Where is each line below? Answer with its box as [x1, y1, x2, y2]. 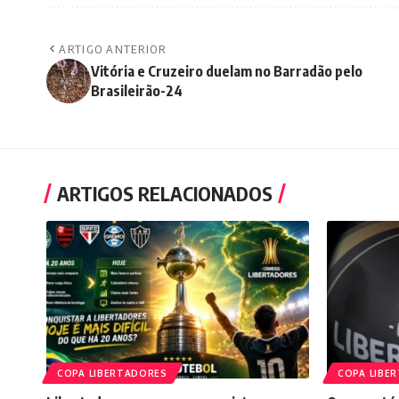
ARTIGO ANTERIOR [59, 42, 167, 57]
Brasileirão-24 [91, 82, 183, 101]
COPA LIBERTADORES [57, 368, 167, 379]
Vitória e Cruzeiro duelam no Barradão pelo [91, 62, 362, 81]
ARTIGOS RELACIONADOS [57, 181, 273, 207]
